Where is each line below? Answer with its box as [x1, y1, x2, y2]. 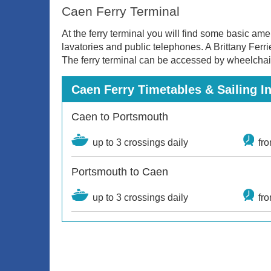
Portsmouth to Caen [71, 166, 169, 178]
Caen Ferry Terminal [62, 4, 180, 19]
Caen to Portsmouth [71, 111, 169, 123]
